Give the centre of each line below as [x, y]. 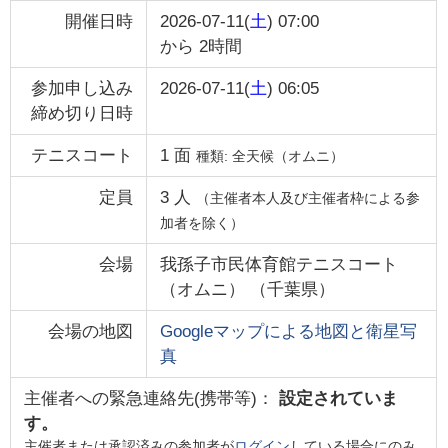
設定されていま [338, 398]
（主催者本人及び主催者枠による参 [307, 197]
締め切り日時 [82, 113]
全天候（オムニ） [287, 155]
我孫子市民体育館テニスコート [278, 264]
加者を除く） [201, 222]
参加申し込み [82, 88]
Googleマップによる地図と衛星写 [288, 331]
